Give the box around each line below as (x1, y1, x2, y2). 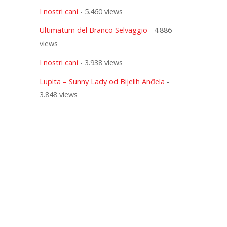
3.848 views (39, 90, 78, 100)
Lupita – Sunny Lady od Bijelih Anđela (39, 77, 165, 87)
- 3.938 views (78, 57, 123, 67)
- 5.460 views (78, 6, 123, 16)
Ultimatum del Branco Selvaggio (39, 25, 147, 35)
